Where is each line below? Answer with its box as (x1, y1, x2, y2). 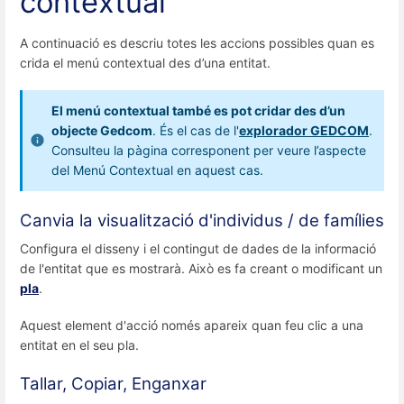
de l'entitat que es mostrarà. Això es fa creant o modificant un (20, 260, 382, 276)
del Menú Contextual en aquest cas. (51, 162, 263, 179)
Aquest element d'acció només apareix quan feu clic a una (20, 317, 363, 333)
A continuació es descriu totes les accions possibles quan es (20, 35, 374, 51)
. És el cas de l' (152, 123, 239, 139)
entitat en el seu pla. (20, 336, 139, 353)
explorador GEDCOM (239, 123, 369, 139)
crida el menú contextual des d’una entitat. (20, 55, 271, 71)
